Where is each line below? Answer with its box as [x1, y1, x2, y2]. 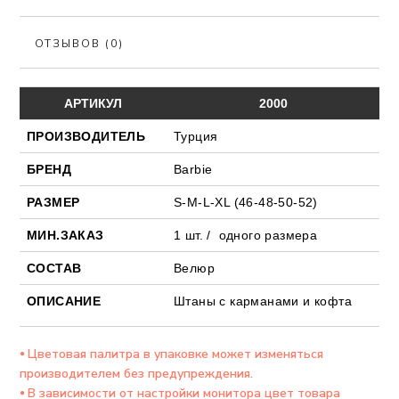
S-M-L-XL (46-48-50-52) [174, 195, 318, 210]
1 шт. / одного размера [174, 228, 318, 243]
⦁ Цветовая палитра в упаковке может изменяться [20, 346, 323, 363]
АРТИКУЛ [64, 96, 122, 111]
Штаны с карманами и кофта [174, 294, 352, 309]
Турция [174, 129, 218, 144]
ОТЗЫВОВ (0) [35, 37, 124, 52]
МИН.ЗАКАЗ [27, 228, 104, 243]
